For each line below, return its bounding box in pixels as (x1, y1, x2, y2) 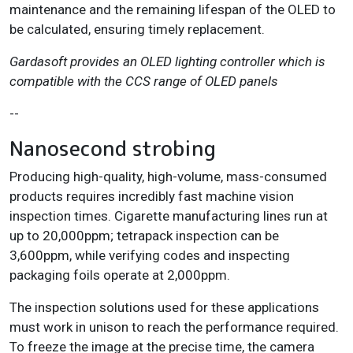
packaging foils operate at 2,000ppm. (9, 266, 230, 283)
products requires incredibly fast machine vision (9, 188, 294, 204)
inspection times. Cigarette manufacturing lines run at (9, 207, 328, 224)
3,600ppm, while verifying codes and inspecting (9, 247, 290, 263)
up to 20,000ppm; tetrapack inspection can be (9, 227, 279, 243)
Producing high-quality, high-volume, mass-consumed (9, 168, 327, 184)
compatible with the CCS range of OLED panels (9, 72, 278, 89)
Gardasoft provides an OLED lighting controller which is (9, 53, 325, 69)
